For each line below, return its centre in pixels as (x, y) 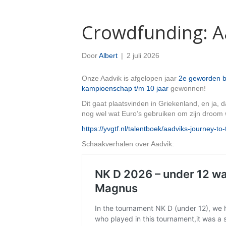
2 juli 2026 (143, 55)
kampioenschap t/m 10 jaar (125, 88)
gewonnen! (187, 88)
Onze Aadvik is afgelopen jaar (130, 78)
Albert (108, 55)
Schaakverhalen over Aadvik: (128, 144)
